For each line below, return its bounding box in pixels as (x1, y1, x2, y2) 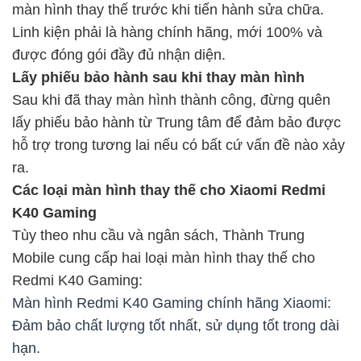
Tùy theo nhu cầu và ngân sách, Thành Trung (12, 227, 305, 244)
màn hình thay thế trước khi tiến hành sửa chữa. (12, 2, 324, 19)
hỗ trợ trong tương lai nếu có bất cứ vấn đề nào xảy (12, 137, 345, 154)
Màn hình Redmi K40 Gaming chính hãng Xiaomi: (12, 295, 331, 312)
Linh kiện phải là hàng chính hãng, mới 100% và (12, 24, 322, 41)
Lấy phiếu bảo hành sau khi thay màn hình (12, 69, 305, 86)
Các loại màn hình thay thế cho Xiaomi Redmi (12, 182, 326, 199)
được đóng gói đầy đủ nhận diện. (12, 47, 226, 64)
